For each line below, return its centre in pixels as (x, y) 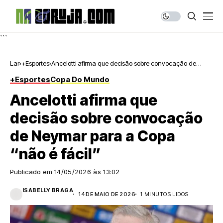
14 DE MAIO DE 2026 (107, 194)
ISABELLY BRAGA (48, 190)
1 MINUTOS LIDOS (165, 194)
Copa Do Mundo (80, 79)
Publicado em (32, 172)
